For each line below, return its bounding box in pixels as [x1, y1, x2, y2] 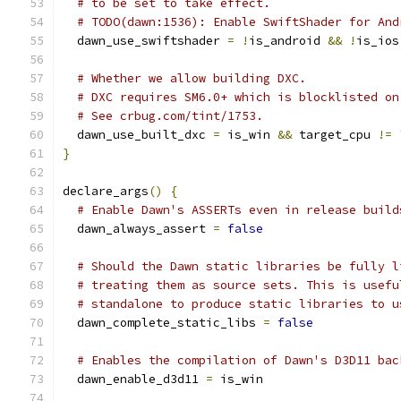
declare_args [63, 183, 149, 199]
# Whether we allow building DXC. [77, 71, 306, 86]
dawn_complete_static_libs [63, 315, 263, 330]
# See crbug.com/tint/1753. [77, 108, 263, 124]
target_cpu [292, 127, 378, 142]
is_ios [356, 33, 399, 48]
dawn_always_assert [63, 221, 213, 236]
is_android [249, 33, 328, 48]
